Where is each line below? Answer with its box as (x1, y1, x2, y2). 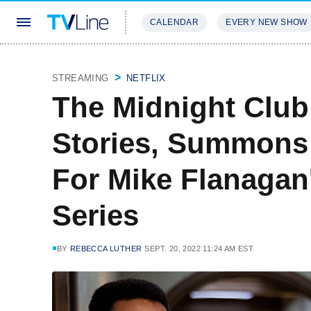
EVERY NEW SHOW (226, 17, 308, 27)
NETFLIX (126, 73, 166, 83)
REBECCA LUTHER (69, 244, 142, 253)
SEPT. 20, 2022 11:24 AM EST (144, 244, 254, 253)
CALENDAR (150, 17, 199, 27)
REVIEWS (215, 58, 260, 69)
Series (52, 199, 139, 232)
